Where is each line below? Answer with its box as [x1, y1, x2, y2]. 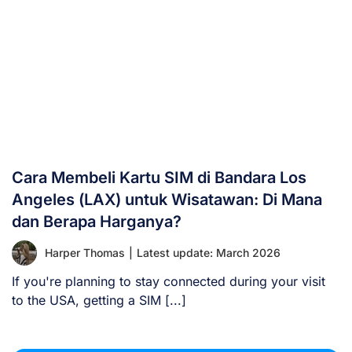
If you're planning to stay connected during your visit [12, 273, 325, 289]
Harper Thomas [45, 245, 125, 259]
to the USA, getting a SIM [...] [12, 291, 186, 308]
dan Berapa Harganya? [12, 211, 181, 231]
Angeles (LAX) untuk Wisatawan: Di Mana [12, 189, 322, 209]
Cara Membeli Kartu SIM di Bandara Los [12, 167, 306, 187]
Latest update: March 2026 [137, 245, 280, 259]
